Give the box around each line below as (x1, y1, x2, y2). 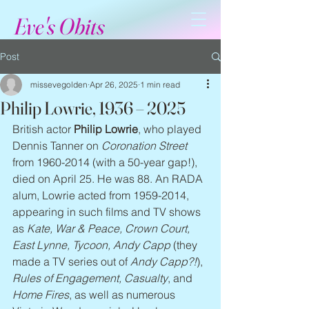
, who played (138, 122, 204, 136)
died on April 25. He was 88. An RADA (12, 172, 206, 186)
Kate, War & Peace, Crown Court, (27, 221, 192, 235)
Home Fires (12, 288, 69, 301)
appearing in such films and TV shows (12, 205, 203, 219)
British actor (12, 122, 74, 136)
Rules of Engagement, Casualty (12, 271, 168, 285)
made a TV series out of (12, 255, 130, 268)
